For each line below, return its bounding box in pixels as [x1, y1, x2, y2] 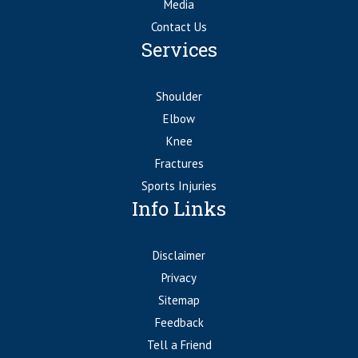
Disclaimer [153, 248, 205, 263]
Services [141, 37, 217, 62]
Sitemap [158, 292, 200, 308]
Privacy [161, 270, 197, 285]
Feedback [154, 315, 204, 330]
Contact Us [151, 19, 207, 34]
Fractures [154, 156, 204, 171]
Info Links [132, 196, 226, 221]
